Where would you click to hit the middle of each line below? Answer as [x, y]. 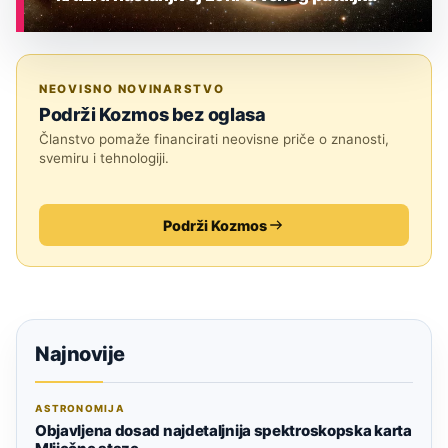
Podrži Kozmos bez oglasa [152, 114]
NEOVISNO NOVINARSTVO [132, 89]
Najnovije [80, 354]
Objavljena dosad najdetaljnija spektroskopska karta [223, 431]
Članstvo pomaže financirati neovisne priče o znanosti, [214, 139]
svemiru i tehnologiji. [104, 158]
